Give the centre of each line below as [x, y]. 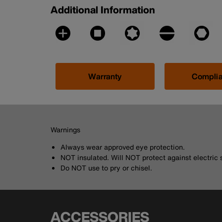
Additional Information [103, 10]
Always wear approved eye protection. [123, 147]
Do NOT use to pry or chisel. [106, 168]
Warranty [105, 77]
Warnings [65, 130]
